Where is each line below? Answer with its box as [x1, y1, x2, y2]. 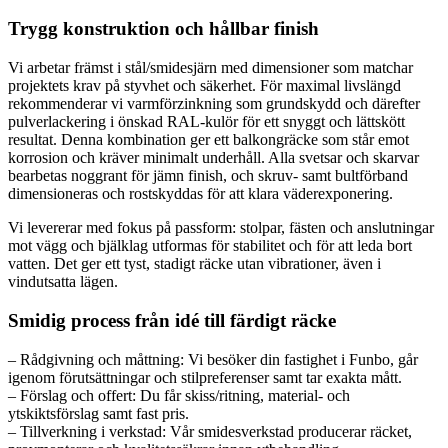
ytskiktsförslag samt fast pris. [8, 404, 189, 422]
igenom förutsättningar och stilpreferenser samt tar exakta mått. [8, 368, 402, 386]
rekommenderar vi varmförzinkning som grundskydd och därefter [8, 95, 420, 113]
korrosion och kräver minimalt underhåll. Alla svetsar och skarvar [8, 149, 419, 167]
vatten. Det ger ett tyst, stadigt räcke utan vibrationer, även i [8, 255, 381, 273]
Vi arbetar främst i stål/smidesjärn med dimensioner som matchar [8, 59, 413, 77]
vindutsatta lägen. [8, 273, 118, 291]
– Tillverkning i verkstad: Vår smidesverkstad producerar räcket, [8, 422, 412, 440]
